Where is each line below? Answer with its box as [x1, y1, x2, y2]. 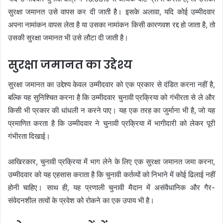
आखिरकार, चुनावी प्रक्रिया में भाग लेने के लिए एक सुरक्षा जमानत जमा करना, [8, 157, 215, 167]
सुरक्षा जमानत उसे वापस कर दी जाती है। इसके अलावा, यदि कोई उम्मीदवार [8, 6, 215, 16]
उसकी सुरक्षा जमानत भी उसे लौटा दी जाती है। [8, 32, 128, 42]
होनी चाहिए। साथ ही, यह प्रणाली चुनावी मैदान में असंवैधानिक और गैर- [8, 183, 215, 193]
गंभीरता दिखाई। [8, 131, 50, 141]
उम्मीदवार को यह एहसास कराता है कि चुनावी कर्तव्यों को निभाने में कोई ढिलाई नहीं [8, 170, 215, 180]
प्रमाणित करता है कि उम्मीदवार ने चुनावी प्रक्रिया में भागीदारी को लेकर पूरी [8, 118, 215, 128]
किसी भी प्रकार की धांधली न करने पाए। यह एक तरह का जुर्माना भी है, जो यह [8, 106, 215, 115]
